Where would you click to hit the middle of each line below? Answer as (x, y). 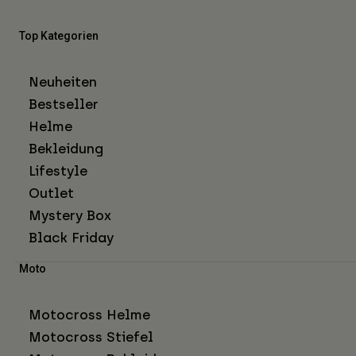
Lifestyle (58, 170)
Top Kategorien (59, 35)
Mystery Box (70, 215)
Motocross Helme (89, 314)
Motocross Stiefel (91, 337)
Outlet (51, 193)
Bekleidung (66, 148)
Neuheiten (63, 81)
